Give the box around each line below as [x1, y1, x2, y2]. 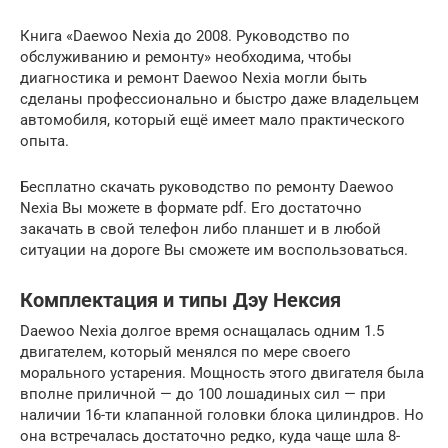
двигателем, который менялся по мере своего [20, 342, 351, 361]
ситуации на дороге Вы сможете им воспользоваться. [20, 240, 408, 259]
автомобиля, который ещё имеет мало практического [20, 110, 405, 129]
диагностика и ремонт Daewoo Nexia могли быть [20, 68, 367, 87]
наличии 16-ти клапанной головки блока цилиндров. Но [20, 405, 424, 424]
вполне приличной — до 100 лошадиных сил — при [20, 384, 386, 403]
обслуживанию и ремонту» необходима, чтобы [20, 47, 352, 66]
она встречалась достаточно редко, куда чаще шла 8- [20, 426, 400, 445]
